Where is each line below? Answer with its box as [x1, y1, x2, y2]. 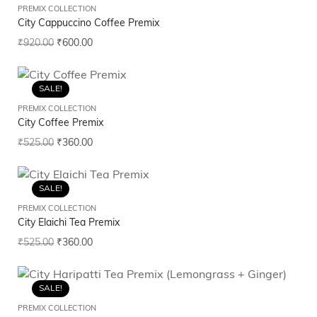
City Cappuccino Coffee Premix [18, 18, 159, 30]
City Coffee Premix [18, 118, 103, 129]
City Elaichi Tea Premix [18, 218, 120, 229]
